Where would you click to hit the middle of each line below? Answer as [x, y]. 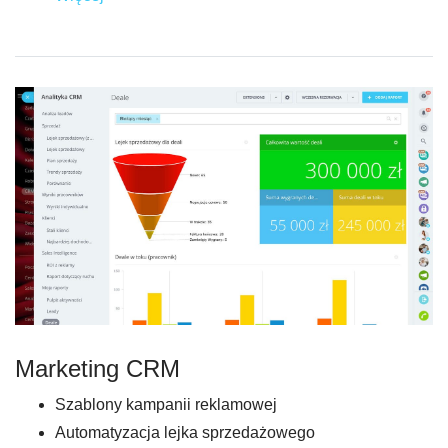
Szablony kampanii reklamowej [166, 405]
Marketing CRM [97, 369]
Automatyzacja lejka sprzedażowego [185, 433]
